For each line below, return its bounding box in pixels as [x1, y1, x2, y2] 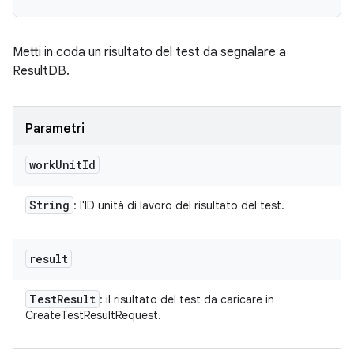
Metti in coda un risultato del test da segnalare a [13, 44, 286, 60]
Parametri [25, 121, 85, 137]
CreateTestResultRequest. [25, 308, 161, 322]
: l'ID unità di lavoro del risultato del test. [73, 198, 284, 213]
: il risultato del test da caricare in [100, 292, 274, 307]
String [29, 198, 70, 213]
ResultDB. [13, 63, 70, 79]
